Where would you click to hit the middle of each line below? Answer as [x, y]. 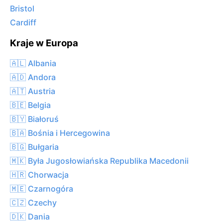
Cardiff [23, 23]
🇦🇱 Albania [33, 63]
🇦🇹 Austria [33, 91]
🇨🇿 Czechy [33, 202]
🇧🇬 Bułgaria [34, 147]
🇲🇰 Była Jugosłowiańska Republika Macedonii [99, 161]
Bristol [22, 9]
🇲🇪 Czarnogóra [42, 188]
